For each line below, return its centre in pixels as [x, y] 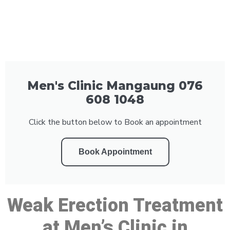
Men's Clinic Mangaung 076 [115, 85]
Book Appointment [115, 151]
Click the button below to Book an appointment [115, 122]
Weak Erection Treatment [115, 205]
